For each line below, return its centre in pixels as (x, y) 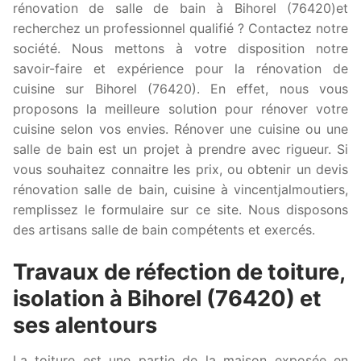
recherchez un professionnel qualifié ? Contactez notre (180, 29)
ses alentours (85, 325)
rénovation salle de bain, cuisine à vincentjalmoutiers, (180, 190)
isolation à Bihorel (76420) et (167, 298)
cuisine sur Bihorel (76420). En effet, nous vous (180, 89)
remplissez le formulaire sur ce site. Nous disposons (180, 210)
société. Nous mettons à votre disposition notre (180, 49)
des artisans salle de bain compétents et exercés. (164, 230)
